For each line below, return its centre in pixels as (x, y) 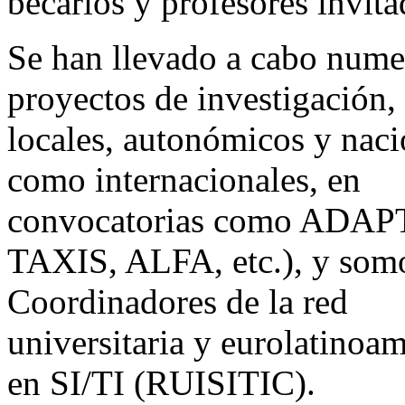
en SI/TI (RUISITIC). (161, 383)
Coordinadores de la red (178, 302)
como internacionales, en (184, 180)
